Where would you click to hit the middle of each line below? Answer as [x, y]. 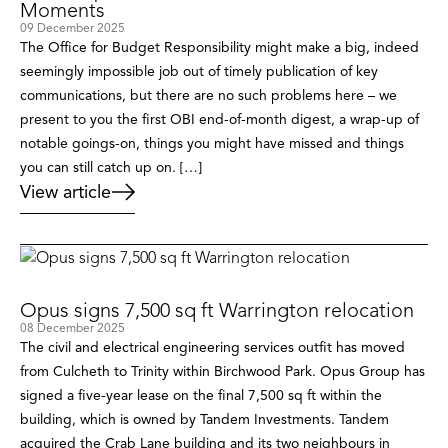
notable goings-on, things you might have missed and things [212, 144]
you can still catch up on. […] [111, 168]
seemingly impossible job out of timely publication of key [199, 72]
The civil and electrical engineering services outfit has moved [212, 348]
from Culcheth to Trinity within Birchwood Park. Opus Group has [222, 372]
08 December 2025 [72, 328]
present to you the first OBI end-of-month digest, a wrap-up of [219, 120]
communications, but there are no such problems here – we [208, 96]
